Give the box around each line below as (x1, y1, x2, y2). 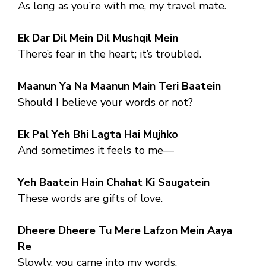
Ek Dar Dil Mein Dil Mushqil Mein (18, 30, 178, 45)
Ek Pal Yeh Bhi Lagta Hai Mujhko (18, 126, 178, 141)
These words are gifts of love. (18, 191, 163, 205)
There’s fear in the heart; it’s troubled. (18, 46, 201, 61)
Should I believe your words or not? (18, 94, 193, 109)
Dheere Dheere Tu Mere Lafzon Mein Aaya (18, 223, 232, 237)
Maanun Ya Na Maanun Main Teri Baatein (18, 78, 221, 93)
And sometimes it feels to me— (18, 142, 174, 157)
